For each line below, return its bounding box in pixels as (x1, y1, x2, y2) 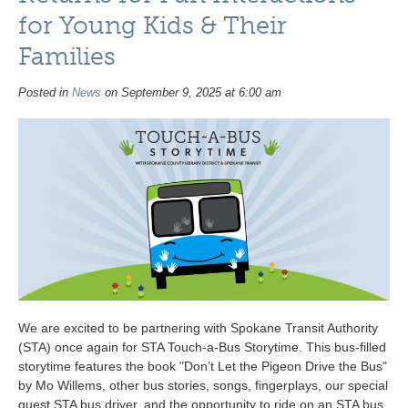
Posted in (18, 86, 72, 99)
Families (18, 41, 116, 71)
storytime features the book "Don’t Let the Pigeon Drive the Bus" (18, 358, 387, 373)
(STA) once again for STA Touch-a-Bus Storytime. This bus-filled (18, 339, 386, 354)
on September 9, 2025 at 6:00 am (101, 86, 281, 99)
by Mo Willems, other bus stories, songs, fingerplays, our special (18, 377, 388, 393)
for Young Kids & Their (18, 10, 287, 40)
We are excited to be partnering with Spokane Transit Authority (18, 320, 378, 335)
